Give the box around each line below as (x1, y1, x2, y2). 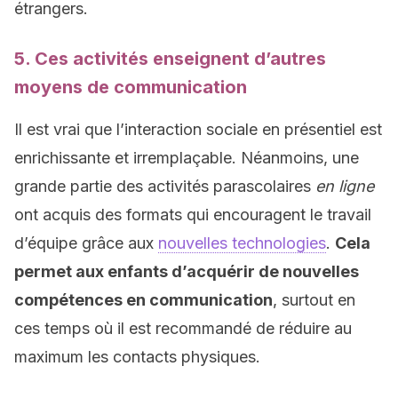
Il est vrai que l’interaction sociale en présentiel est (14, 120, 382, 139)
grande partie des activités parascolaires (14, 177, 311, 195)
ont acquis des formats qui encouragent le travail (14, 205, 371, 224)
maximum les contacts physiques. (14, 347, 260, 366)
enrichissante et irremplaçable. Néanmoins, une (14, 148, 359, 167)
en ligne (311, 177, 374, 195)
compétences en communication (14, 291, 273, 309)
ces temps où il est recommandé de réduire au (14, 319, 352, 338)
